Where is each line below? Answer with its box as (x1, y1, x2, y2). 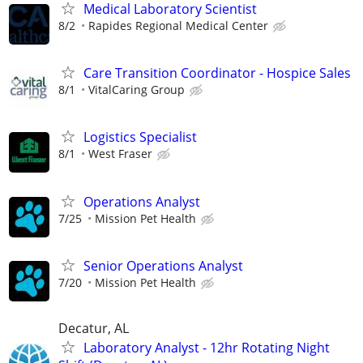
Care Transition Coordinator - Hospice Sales (83, 64, 351, 83)
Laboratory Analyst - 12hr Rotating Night (83, 338, 330, 357)
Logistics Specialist (83, 128, 197, 147)
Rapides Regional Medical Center (88, 18, 268, 33)
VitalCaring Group (88, 82, 185, 98)
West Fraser (88, 146, 152, 162)
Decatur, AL (58, 318, 129, 337)
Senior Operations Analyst (83, 256, 243, 275)
